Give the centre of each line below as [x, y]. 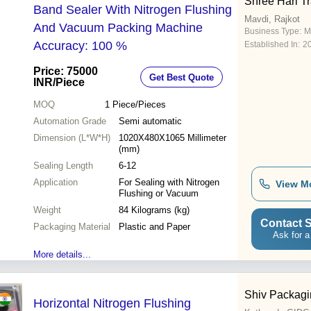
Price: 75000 [66, 72]
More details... [62, 255]
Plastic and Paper [154, 227]
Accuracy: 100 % [80, 46]
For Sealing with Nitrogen [169, 183]
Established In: [272, 45]
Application [56, 183]
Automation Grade [70, 121]
